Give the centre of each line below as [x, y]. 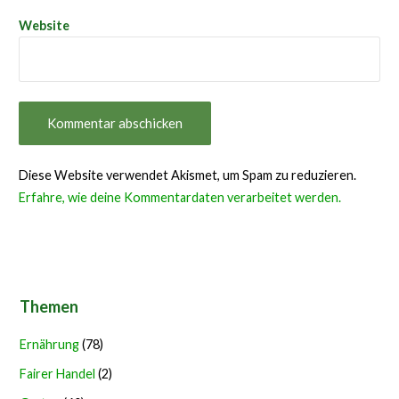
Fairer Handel [58, 373]
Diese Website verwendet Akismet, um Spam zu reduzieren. [187, 175]
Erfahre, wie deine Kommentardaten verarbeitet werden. [179, 198]
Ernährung [50, 344]
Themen [49, 307]
